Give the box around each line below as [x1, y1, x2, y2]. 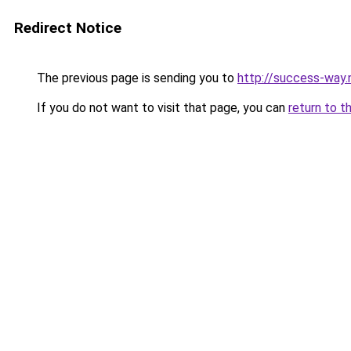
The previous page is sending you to [34, 71, 237, 85]
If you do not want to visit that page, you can [34, 100, 288, 115]
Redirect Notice [14, 19, 121, 37]
